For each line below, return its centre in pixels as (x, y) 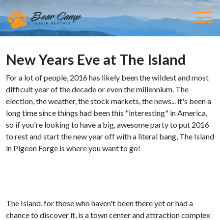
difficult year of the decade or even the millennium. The (97, 89)
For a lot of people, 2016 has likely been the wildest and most (107, 77)
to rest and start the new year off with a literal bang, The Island (110, 136)
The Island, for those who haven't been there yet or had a (99, 203)
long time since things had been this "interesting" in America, (107, 113)
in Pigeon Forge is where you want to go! (73, 148)
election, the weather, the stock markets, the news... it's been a (109, 101)
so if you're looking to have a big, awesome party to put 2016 (108, 124)
